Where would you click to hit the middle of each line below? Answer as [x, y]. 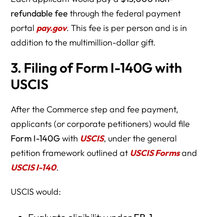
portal [24, 28]
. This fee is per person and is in [127, 28]
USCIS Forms [155, 153]
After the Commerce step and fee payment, [95, 109]
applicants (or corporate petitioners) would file [101, 124]
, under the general [140, 138]
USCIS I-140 [34, 167]
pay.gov [52, 28]
